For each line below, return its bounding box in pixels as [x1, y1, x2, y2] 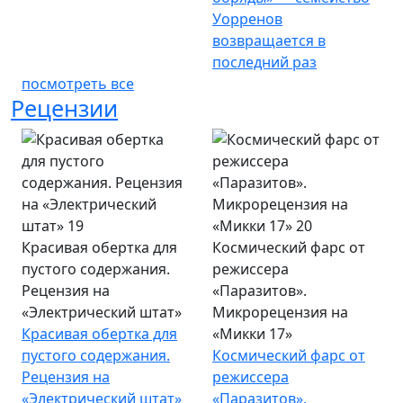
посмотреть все [22, 73, 134, 94]
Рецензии [11, 92, 118, 123]
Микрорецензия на [212, 301, 348, 322]
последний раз [212, 51, 317, 72]
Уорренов [212, 8, 282, 29]
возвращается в [212, 30, 326, 50]
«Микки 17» [212, 323, 292, 344]
